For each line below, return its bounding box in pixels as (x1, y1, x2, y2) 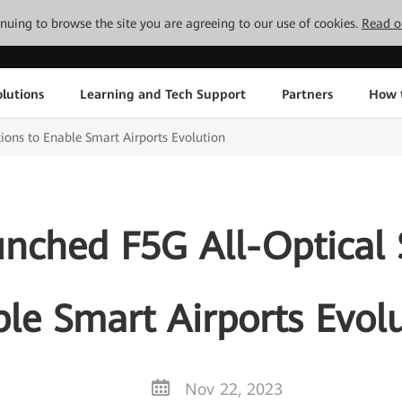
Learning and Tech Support (79, 86, 246, 101)
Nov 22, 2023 (184, 380, 283, 398)
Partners (281, 86, 333, 101)
